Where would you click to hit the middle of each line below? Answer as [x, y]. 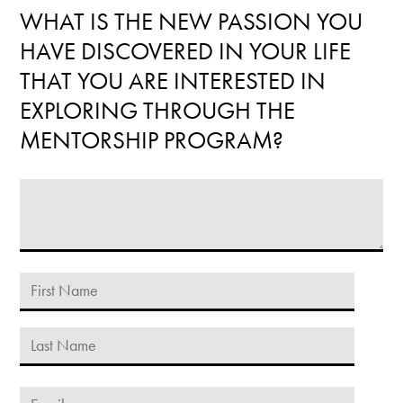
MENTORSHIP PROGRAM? [152, 140]
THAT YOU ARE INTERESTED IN [173, 81]
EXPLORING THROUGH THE [158, 111]
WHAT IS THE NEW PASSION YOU [192, 22]
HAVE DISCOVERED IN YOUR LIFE [186, 51]
